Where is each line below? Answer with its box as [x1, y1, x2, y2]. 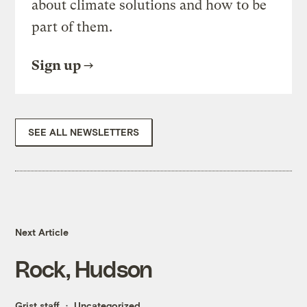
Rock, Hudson [15, 255, 153, 282]
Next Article [15, 226, 69, 238]
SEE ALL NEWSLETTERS [28, 126, 140, 138]
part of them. [32, 19, 113, 36]
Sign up [32, 58, 82, 74]
